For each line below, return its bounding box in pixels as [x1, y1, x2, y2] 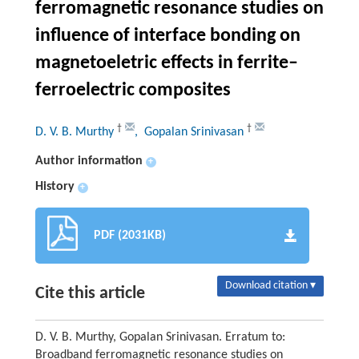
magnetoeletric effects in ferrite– [34, 53, 298, 73]
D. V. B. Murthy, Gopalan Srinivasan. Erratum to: [34, 330, 285, 344]
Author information [34, 154, 143, 167]
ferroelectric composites [34, 80, 231, 100]
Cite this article [34, 284, 145, 303]
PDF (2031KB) [93, 228, 166, 242]
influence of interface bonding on [34, 26, 301, 46]
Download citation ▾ [225, 279, 317, 292]
